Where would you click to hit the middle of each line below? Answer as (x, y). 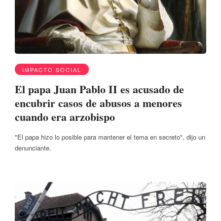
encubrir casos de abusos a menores (98, 103)
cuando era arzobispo (65, 116)
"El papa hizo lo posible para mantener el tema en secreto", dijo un (110, 137)
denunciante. (33, 148)
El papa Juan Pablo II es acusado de (99, 89)
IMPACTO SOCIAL (52, 69)
